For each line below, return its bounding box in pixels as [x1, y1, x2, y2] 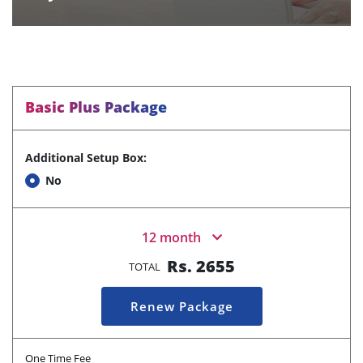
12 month [141, 228, 201, 246]
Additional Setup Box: [25, 150, 147, 165]
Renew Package [130, 297, 233, 314]
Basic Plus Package [25, 97, 167, 117]
